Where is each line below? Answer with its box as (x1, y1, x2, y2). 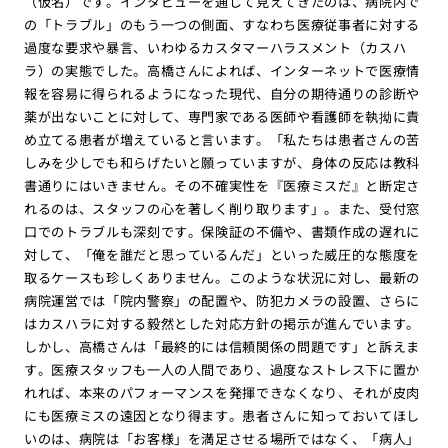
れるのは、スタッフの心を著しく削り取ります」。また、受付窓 (23, 198, 421, 218)
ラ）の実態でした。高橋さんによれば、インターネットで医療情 (23, 60, 421, 80)
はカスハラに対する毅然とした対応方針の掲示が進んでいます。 (23, 313, 421, 333)
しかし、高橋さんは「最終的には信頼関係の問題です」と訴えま (23, 336, 421, 356)
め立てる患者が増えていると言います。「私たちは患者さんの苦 (23, 129, 421, 149)
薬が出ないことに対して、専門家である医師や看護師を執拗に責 (23, 106, 421, 126)
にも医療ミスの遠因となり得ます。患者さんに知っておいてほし (23, 405, 421, 425)
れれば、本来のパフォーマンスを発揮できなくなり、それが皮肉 (23, 382, 421, 402)
